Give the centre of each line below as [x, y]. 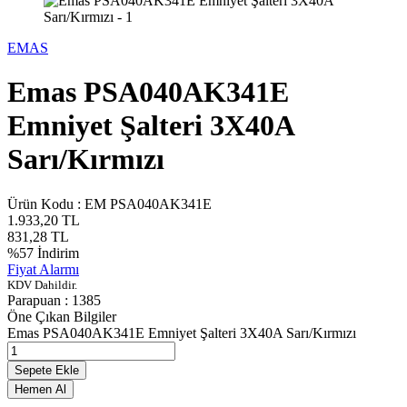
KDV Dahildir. [42, 284]
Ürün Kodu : [46, 203]
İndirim [56, 253]
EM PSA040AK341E [148, 203]
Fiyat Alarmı [43, 269]
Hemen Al [40, 389]
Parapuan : [40, 300]
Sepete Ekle [47, 370]
